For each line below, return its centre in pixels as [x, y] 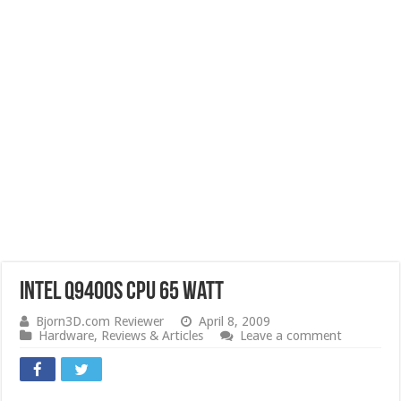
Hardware [67, 336]
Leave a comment [291, 336]
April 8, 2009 [235, 321]
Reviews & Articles [153, 336]
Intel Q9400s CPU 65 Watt [122, 293]
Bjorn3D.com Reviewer [100, 321]
